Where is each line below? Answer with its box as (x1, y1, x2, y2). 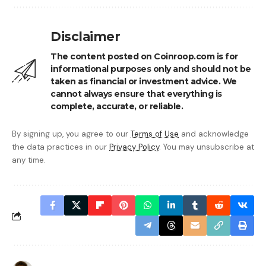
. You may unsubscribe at (159, 142, 254, 153)
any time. (12, 155, 46, 166)
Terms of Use (131, 129, 179, 140)
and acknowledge (179, 129, 249, 140)
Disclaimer (50, 29, 120, 45)
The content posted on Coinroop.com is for (50, 51, 238, 62)
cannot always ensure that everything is (50, 88, 222, 100)
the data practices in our (12, 142, 109, 153)
